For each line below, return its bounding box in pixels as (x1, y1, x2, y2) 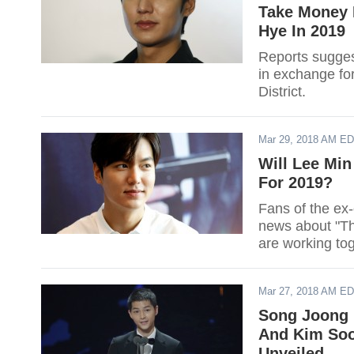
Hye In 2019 (258, 22, 345, 40)
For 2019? (258, 174, 333, 191)
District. (258, 84, 306, 100)
